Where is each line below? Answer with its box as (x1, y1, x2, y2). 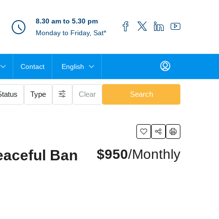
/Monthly (128, 147, 180, 162)
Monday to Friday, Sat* (36, 29, 106, 37)
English (62, 63, 85, 70)
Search (130, 90, 153, 98)
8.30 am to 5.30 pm (36, 17, 98, 25)
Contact (21, 63, 44, 70)
